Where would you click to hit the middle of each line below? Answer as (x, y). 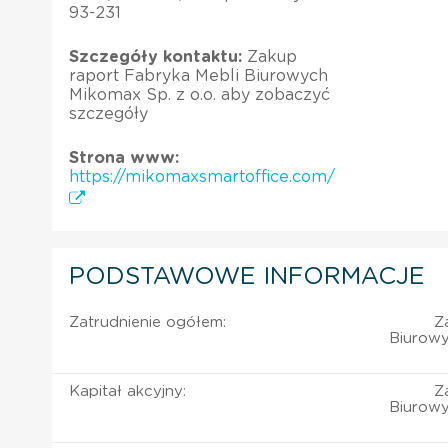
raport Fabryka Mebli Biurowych (198, 75)
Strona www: (124, 157)
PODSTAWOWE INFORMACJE (247, 276)
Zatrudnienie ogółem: (147, 322)
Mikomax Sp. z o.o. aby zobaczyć (199, 94)
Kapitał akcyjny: (127, 391)
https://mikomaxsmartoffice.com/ (202, 176)
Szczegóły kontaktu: (155, 56)
